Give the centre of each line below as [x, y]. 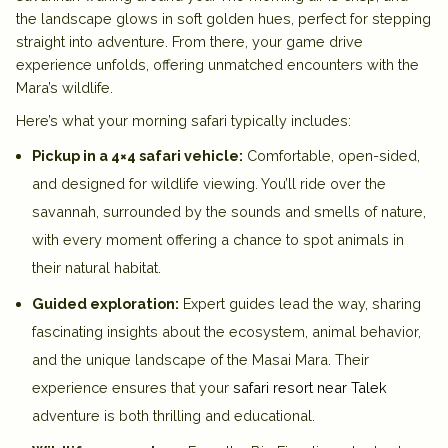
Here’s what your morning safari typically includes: [183, 120]
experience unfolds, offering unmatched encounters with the [217, 64]
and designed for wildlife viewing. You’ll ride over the [209, 183]
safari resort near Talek [310, 387]
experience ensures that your [132, 387]
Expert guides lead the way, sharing [300, 303]
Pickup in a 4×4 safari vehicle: [137, 155]
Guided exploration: [105, 303]
